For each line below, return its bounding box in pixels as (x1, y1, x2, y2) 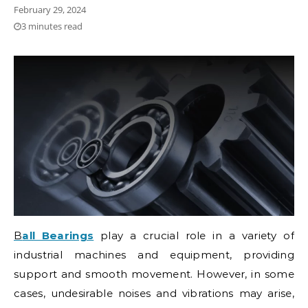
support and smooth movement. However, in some (14, 267, 294, 280)
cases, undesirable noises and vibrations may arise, (14, 286, 294, 300)
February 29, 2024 (14, 3, 86, 16)
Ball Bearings (22, 228, 94, 242)
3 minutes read (21, 20, 82, 32)
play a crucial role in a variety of (100, 228, 294, 242)
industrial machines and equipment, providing (14, 247, 294, 261)
